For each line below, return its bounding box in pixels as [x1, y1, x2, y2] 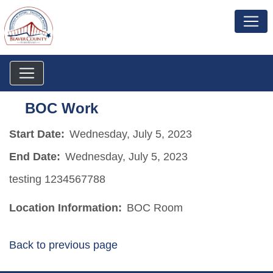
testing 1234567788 [9, 172, 105, 185]
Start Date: [9, 127, 65, 140]
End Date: [9, 150, 60, 163]
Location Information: [9, 201, 122, 214]
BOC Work [25, 100, 98, 116]
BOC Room [127, 201, 183, 214]
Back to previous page [9, 238, 118, 251]
